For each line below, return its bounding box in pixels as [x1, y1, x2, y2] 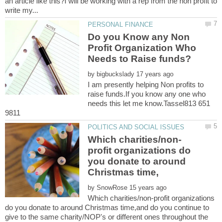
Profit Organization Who [88, 43, 197, 53]
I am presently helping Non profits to [88, 80, 204, 89]
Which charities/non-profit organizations [88, 194, 215, 203]
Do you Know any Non [88, 32, 190, 42]
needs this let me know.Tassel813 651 [88, 99, 211, 108]
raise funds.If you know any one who [88, 89, 206, 98]
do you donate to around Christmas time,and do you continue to [5, 203, 209, 212]
